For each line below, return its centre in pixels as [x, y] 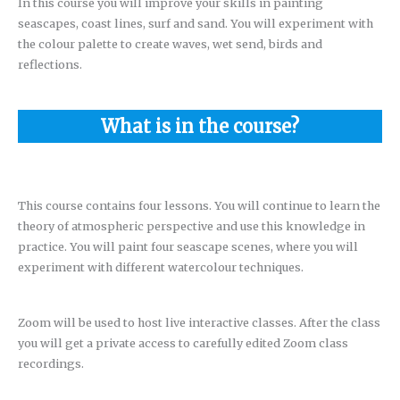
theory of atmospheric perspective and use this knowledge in [191, 226]
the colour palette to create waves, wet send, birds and [170, 44]
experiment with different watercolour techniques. [160, 267]
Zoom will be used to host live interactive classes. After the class [199, 322]
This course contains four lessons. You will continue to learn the [199, 206]
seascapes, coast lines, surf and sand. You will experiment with [195, 24]
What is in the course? [200, 126]
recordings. [50, 363]
